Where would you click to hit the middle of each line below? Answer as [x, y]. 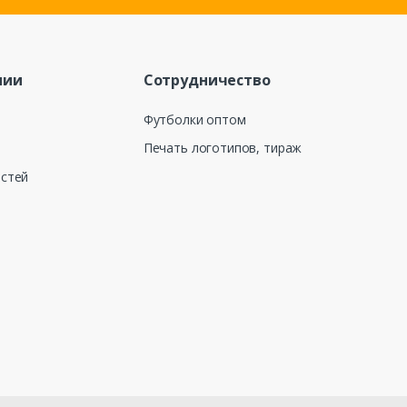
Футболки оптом [194, 120]
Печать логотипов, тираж [223, 148]
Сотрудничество [207, 80]
